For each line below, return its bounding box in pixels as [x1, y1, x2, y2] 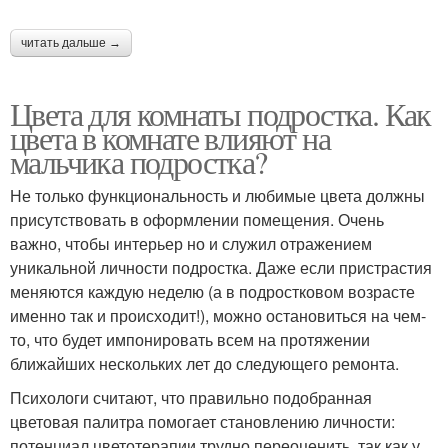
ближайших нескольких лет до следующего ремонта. [10, 352, 399, 375]
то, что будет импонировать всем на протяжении [10, 328, 370, 351]
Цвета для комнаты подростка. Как [10, 92, 431, 135]
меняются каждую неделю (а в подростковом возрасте [10, 280, 415, 303]
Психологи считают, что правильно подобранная [10, 386, 372, 409]
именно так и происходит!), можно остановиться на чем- [10, 304, 426, 327]
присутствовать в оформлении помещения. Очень [10, 208, 384, 231]
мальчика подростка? [10, 140, 267, 183]
